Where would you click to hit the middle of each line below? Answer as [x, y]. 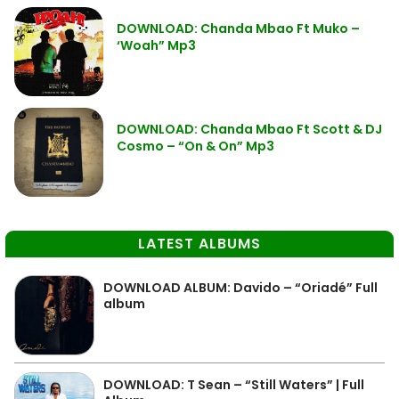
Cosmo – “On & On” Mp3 [195, 146]
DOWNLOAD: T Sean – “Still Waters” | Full [234, 384]
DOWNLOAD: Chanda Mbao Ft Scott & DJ [249, 129]
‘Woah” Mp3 [156, 45]
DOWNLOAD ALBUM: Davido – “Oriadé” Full [240, 287]
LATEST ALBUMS [199, 243]
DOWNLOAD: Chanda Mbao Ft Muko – [238, 28]
